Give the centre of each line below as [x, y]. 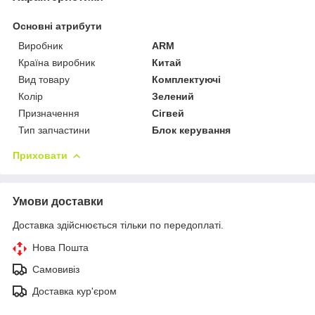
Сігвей [168, 113]
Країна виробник [57, 62]
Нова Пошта [60, 247]
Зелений [173, 96]
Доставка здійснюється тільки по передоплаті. [118, 225]
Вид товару [44, 79]
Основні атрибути [57, 26]
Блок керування [192, 130]
